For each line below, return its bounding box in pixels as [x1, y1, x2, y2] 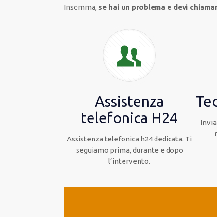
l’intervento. [108, 157, 150, 165]
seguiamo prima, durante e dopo [76, 146, 183, 154]
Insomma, [64, 3, 99, 11]
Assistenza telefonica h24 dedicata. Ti [67, 135, 192, 143]
